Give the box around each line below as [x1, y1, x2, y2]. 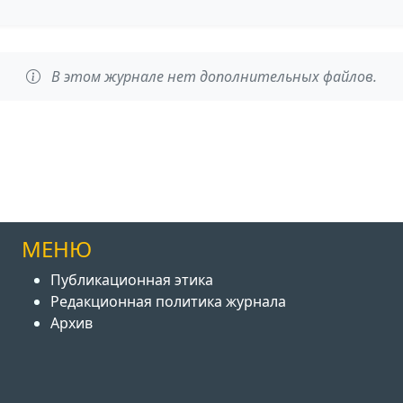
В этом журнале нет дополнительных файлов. [48, 66, 377, 86]
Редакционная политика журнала [50, 291, 286, 312]
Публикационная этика [50, 270, 213, 291]
